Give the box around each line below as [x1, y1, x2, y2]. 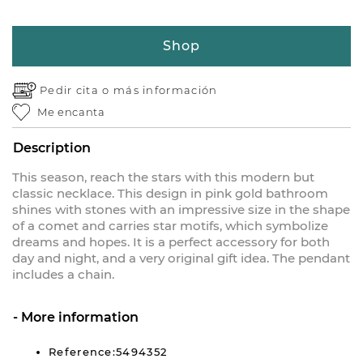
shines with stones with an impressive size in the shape [12, 202, 350, 218]
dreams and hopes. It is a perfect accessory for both [12, 234, 330, 250]
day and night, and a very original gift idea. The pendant [12, 250, 350, 267]
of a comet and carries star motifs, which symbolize [12, 218, 328, 234]
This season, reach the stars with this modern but [12, 169, 314, 186]
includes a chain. [12, 267, 114, 283]
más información [113, 83, 218, 96]
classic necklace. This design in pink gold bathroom [12, 186, 328, 202]
